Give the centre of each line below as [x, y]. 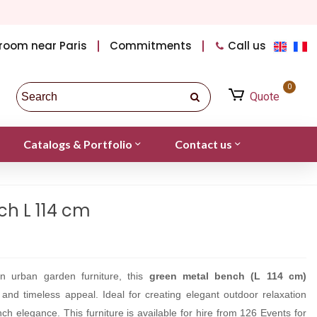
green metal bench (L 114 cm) [228, 276]
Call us [247, 46]
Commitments [151, 46]
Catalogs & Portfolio [77, 144]
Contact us [203, 144]
